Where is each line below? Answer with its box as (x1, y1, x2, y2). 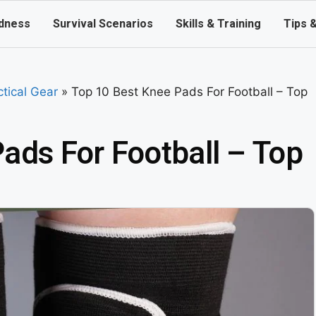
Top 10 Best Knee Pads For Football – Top (71, 85, 308, 99)
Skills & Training (176, 16, 262, 32)
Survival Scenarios (53, 16, 154, 32)
